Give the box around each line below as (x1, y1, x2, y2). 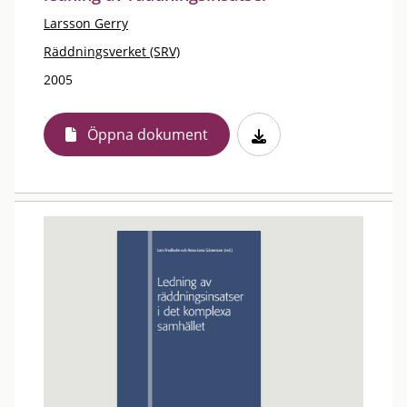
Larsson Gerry (44, 15, 128, 32)
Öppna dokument (87, 124, 208, 144)
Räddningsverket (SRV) (44, 43, 180, 60)
